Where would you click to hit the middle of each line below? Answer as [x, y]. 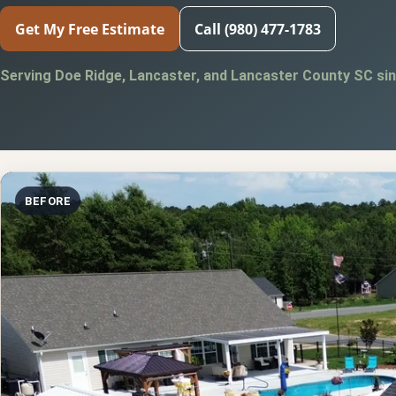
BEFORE [48, 201]
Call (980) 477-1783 [258, 29]
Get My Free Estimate [90, 29]
